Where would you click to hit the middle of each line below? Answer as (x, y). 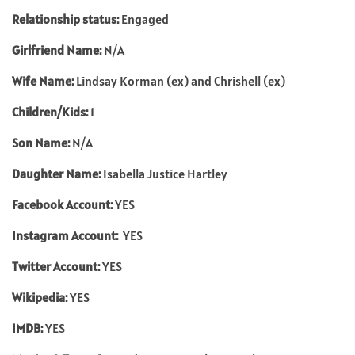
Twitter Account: (57, 266)
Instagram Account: (67, 235)
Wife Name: (44, 81)
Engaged (144, 19)
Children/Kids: (50, 112)
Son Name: (42, 143)
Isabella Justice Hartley (165, 174)
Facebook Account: (63, 204)
